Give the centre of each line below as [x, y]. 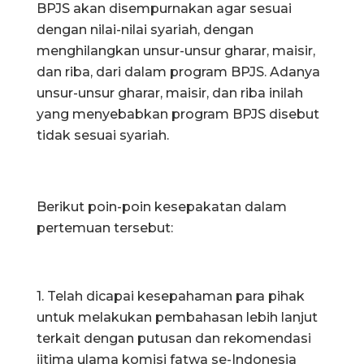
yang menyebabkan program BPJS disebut [178, 114]
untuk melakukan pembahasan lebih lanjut [177, 317]
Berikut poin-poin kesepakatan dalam [162, 206]
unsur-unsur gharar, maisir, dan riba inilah [170, 93]
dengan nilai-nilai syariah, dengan [145, 29]
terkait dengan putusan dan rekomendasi [174, 338]
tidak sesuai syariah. [103, 135]
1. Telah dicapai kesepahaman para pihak [171, 296]
